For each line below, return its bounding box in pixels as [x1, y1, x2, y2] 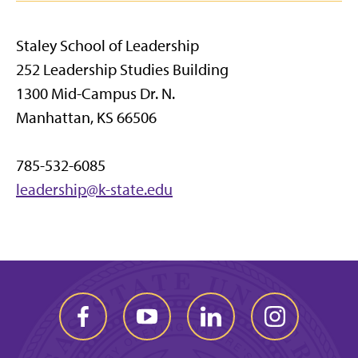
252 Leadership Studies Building [16, 60, 229, 79]
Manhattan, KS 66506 [16, 108, 157, 127]
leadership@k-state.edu [16, 180, 173, 199]
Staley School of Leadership [16, 36, 199, 55]
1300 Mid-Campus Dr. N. [16, 84, 175, 103]
